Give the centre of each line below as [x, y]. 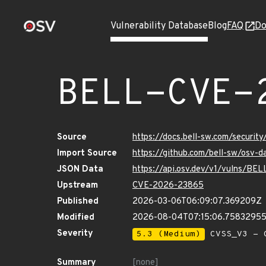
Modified [76, 218]
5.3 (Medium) [169, 234]
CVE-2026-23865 [168, 186]
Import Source [87, 153]
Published [78, 202]
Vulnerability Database [159, 26]
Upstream [77, 186]
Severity [75, 234]
